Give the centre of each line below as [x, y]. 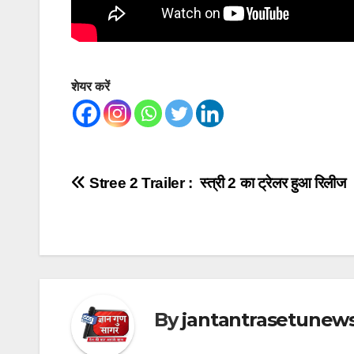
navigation [134, 220]
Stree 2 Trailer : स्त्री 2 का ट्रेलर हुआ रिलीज [218, 183]
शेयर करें [90, 86]
